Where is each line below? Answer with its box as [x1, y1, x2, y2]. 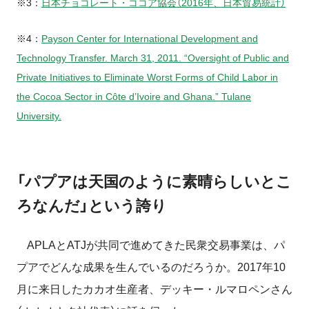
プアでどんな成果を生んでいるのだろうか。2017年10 [17, 261, 286, 273]
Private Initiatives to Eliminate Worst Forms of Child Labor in [17, 71, 278, 83]
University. [17, 110, 61, 121]
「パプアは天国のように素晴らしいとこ [17, 172, 292, 190]
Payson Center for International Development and [41, 32, 258, 44]
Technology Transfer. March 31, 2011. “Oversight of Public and [17, 52, 289, 63]
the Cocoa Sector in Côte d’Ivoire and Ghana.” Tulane [17, 90, 251, 102]
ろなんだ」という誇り [17, 197, 167, 215]
